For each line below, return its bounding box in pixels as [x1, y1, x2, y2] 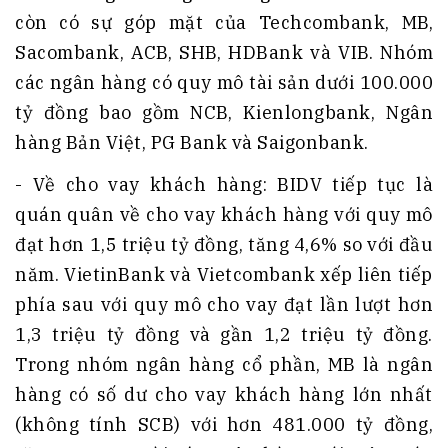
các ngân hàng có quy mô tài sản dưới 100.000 [15, 71, 433, 95]
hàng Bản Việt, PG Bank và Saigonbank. [15, 131, 369, 155]
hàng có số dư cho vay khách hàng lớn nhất [15, 383, 433, 407]
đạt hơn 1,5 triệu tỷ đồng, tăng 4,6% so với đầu [15, 233, 433, 257]
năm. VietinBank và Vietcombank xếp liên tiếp [15, 263, 433, 287]
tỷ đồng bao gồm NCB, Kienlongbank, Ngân [15, 101, 433, 125]
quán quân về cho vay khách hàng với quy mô [15, 203, 433, 227]
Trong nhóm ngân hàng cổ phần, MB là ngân [15, 353, 433, 377]
